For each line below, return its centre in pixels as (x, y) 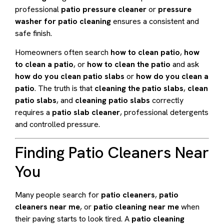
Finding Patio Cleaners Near (112, 152)
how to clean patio (145, 52)
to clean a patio (44, 64)
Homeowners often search (63, 52)
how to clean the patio (129, 64)
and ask (185, 64)
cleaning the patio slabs (139, 88)
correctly (167, 100)
